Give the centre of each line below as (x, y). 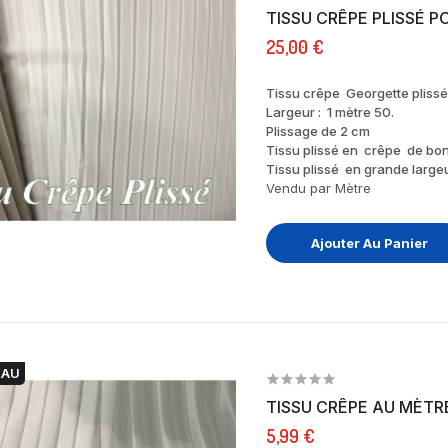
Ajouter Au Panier (370, 242)
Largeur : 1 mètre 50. (329, 111)
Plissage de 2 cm (317, 130)
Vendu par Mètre (318, 187)
